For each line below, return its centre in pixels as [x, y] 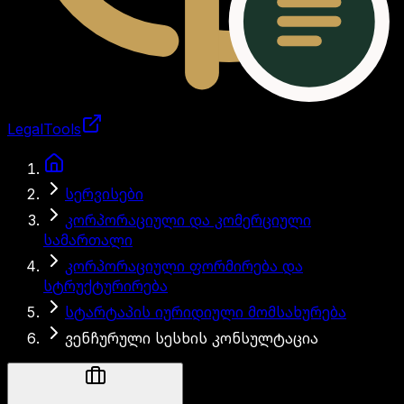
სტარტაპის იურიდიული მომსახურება [206, 312]
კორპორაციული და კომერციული [188, 220]
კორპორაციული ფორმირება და [184, 266]
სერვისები [104, 194]
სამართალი [88, 240]
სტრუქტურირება [106, 286]
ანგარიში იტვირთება [86, 147]
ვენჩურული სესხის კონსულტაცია [192, 338]
